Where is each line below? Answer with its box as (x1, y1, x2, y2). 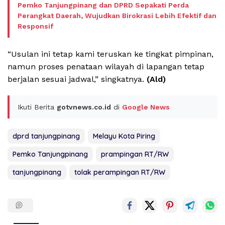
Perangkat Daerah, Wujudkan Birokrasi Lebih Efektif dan (18, 12, 216, 20)
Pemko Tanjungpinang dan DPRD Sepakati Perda (18, 1, 189, 10)
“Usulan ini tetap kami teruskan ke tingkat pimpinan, (8, 49, 213, 59)
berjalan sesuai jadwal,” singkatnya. (8, 74, 144, 84)
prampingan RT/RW (101, 150, 169, 159)
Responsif (18, 22, 53, 31)
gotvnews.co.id (57, 103, 111, 111)
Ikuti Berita (18, 103, 57, 111)
